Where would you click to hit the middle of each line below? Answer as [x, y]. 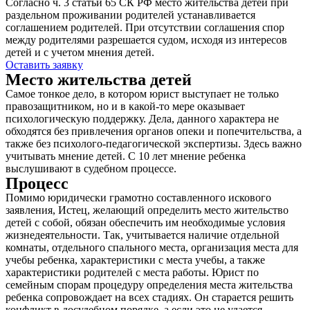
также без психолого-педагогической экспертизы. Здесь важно [154, 144]
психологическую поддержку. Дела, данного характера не [142, 119]
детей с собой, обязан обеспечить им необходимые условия [145, 222]
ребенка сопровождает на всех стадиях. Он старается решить [149, 297]
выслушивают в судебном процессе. [91, 168]
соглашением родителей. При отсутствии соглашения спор [145, 27]
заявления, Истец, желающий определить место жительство [147, 210]
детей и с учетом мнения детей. [80, 52]
